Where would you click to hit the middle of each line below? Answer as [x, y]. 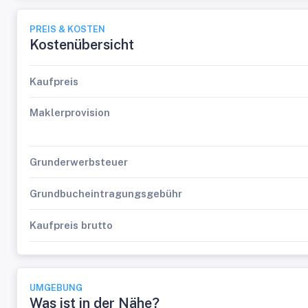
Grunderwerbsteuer [79, 162]
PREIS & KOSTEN [67, 29]
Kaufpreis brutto [71, 225]
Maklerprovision [70, 112]
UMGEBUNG [56, 288]
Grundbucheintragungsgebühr [106, 193]
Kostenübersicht [82, 45]
